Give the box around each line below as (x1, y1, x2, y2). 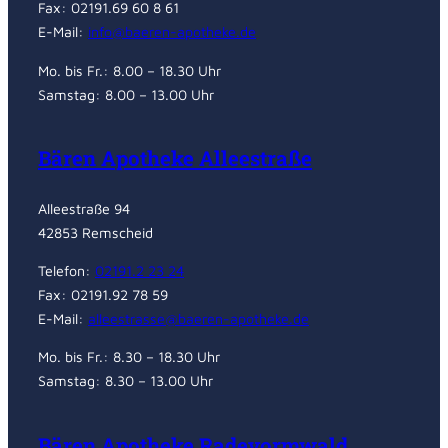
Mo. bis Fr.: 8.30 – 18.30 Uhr (38, 348, 220, 366)
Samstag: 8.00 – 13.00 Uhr (38, 85, 214, 103)
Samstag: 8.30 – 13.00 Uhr (38, 372, 213, 390)
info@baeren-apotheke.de (88, 23, 256, 41)
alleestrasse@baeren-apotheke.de (88, 310, 309, 328)
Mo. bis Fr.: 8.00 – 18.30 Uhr (38, 61, 221, 79)
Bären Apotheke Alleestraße (38, 144, 312, 173)
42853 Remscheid (38, 223, 153, 241)
